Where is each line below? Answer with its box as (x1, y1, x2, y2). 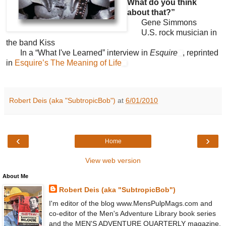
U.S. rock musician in (127, 28, 217, 37)
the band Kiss (6, 38, 55, 47)
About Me (3, 173, 28, 179)
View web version (85, 156, 141, 164)
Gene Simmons (127, 18, 197, 27)
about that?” (127, 8, 175, 17)
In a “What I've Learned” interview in (6, 48, 150, 58)
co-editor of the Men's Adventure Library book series (48, 209, 216, 217)
